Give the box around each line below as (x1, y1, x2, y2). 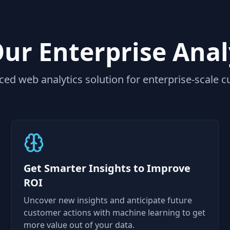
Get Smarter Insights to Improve (24, 161, 191, 175)
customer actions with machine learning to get (24, 207, 206, 218)
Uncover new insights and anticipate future (24, 195, 193, 206)
